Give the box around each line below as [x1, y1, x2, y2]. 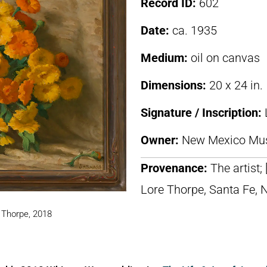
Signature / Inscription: [141, 105, 265, 120]
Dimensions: [141, 78, 209, 92]
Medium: [141, 51, 191, 65]
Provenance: [141, 161, 210, 175]
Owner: [141, 133, 182, 147]
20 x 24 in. [209, 78, 263, 92]
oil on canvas [191, 51, 260, 65]
